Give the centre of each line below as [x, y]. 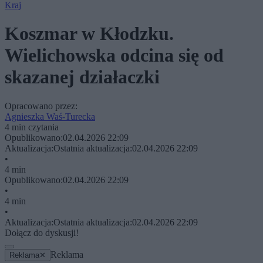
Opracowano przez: [41, 106]
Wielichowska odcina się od [114, 55]
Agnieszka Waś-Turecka [50, 116]
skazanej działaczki [82, 77]
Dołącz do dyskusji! [42, 232]
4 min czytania [32, 127]
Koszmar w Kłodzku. [89, 34]
